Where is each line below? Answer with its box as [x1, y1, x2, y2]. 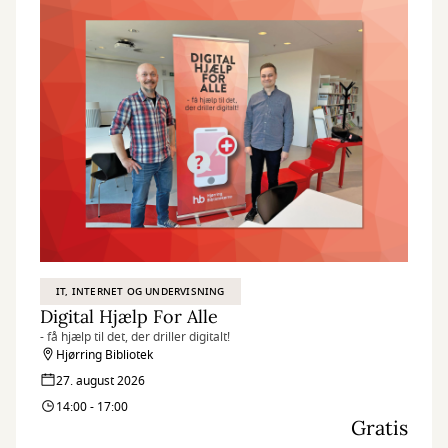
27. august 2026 [56, 372, 145, 390]
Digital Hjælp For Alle [40, 305, 218, 328]
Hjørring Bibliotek [56, 346, 153, 364]
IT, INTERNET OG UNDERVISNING [56, 284, 225, 299]
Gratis [351, 415, 408, 440]
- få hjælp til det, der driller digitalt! [40, 328, 230, 346]
